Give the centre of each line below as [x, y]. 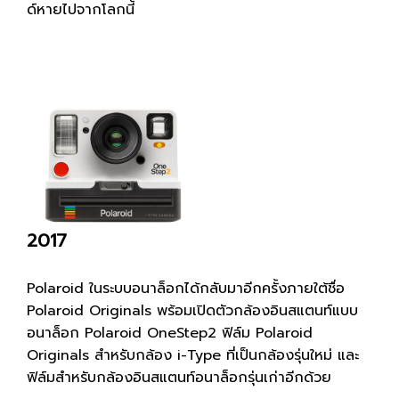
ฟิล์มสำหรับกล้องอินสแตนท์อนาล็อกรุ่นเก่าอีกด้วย [179, 378]
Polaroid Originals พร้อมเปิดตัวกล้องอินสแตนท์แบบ [192, 311]
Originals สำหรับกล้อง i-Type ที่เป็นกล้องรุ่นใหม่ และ [193, 356]
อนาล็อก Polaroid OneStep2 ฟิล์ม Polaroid [170, 334]
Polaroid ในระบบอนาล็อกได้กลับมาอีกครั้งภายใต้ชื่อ [186, 289]
